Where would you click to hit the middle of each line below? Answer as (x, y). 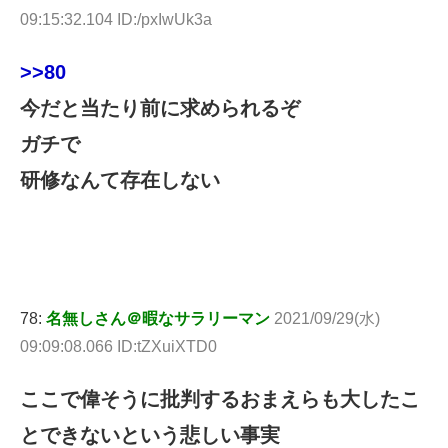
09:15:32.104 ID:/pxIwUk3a (116, 19)
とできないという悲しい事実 (150, 434)
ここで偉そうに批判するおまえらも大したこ (220, 398)
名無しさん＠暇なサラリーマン (158, 318)
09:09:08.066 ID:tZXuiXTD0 (118, 346)
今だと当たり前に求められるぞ (160, 107)
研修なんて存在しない (120, 179)
